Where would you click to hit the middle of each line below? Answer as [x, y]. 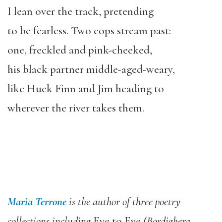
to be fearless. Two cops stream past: [89, 31]
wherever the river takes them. [76, 108]
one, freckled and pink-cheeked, [80, 50]
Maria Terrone [37, 202]
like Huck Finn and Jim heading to [86, 89]
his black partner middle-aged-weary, [91, 69]
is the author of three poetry [123, 202]
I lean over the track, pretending [81, 11]
